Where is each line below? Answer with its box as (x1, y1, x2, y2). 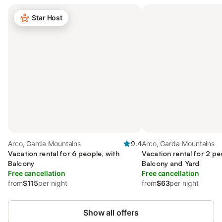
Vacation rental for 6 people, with (8, 149, 119, 158)
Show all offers (83, 208, 139, 218)
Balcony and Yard (142, 159, 200, 167)
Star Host (32, 13, 63, 22)
